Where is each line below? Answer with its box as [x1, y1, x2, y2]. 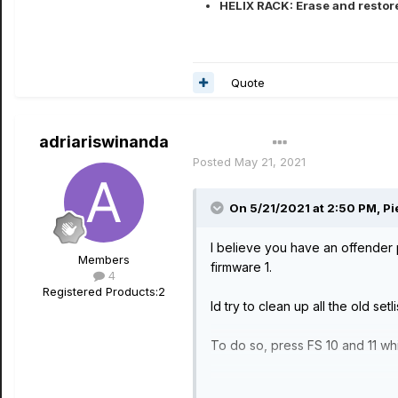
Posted [193, 155, 235, 169]
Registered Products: [43, 284, 158, 298]
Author [202, 135, 239, 150]
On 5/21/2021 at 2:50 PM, [229, 201, 383, 215]
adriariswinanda [39, 132, 169, 151]
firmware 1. [211, 259, 272, 275]
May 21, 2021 [235, 155, 306, 169]
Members [78, 252, 130, 267]
